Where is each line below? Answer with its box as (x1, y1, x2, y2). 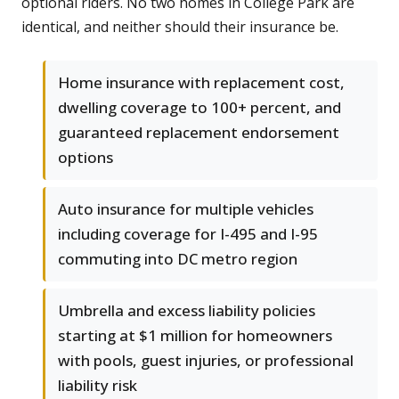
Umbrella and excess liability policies (58, 300, 315, 322)
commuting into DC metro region (58, 248, 297, 270)
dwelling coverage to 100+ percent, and (58, 97, 341, 118)
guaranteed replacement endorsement (58, 122, 339, 143)
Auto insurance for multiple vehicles (58, 199, 313, 220)
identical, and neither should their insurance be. (21, 17, 338, 37)
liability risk (58, 375, 137, 396)
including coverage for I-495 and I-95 (58, 224, 318, 245)
